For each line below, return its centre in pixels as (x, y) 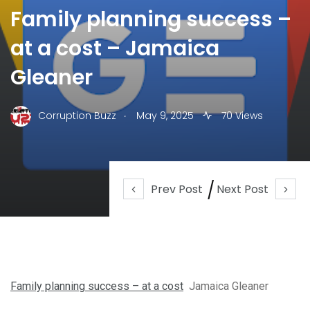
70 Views (241, 116)
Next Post (243, 189)
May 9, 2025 (165, 116)
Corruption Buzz (77, 116)
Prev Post (177, 189)
